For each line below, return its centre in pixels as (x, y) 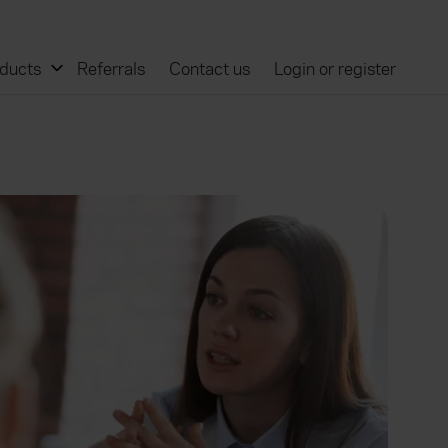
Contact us (209, 69)
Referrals (111, 69)
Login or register (335, 69)
